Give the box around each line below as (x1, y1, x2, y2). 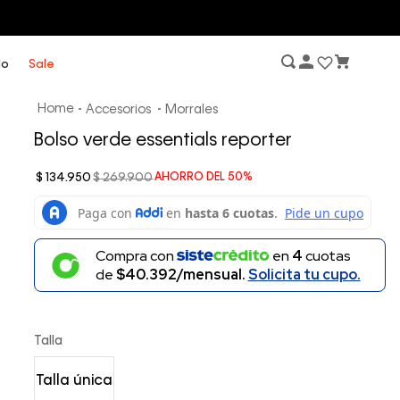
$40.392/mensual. (115, 265, 248, 285)
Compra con (95, 246, 177, 266)
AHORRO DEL (154, 172, 229, 183)
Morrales (165, 104, 219, 116)
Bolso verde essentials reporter (34, 132, 293, 150)
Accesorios (86, 104, 152, 116)
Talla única (36, 373, 113, 388)
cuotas (302, 246, 351, 266)
